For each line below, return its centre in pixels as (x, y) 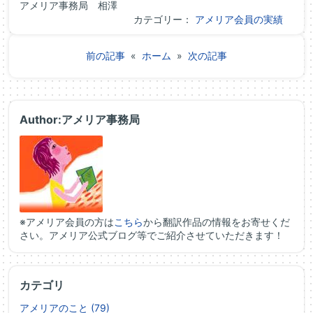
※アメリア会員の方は (67, 222)
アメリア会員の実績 (239, 20)
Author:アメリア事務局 (80, 120)
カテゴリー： (164, 20)
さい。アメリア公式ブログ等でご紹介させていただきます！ (152, 235)
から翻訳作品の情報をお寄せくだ (217, 222)
